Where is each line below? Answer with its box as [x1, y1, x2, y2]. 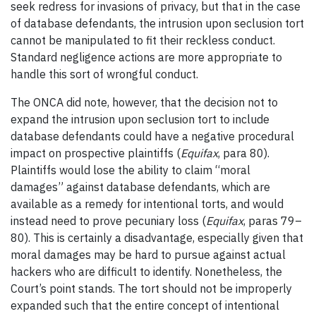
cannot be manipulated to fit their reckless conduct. [11, 32, 275, 47]
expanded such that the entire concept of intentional [11, 298, 279, 312]
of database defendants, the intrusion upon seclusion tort [11, 16, 304, 30]
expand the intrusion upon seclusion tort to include [11, 111, 269, 126]
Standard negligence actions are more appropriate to [11, 49, 282, 64]
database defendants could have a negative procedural [11, 128, 294, 143]
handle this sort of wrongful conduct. [11, 66, 198, 81]
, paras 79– [243, 213, 302, 228]
